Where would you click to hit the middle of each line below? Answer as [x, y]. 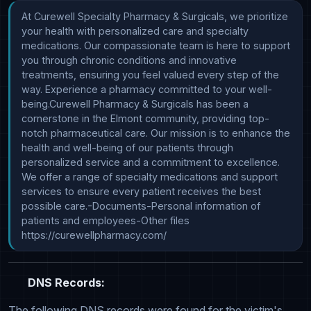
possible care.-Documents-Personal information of [141, 206]
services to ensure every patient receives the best [141, 192]
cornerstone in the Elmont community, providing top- [145, 119]
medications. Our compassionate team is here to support [156, 46]
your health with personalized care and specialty [135, 31]
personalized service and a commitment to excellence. [151, 162]
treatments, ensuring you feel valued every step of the [150, 75]
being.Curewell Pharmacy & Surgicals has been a [135, 104]
